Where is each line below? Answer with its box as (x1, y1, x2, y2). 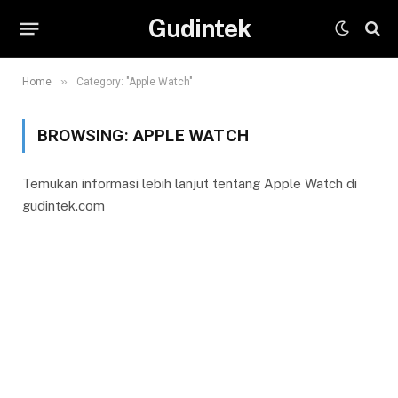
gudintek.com (22, 198, 105, 213)
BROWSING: (37, 125, 133, 146)
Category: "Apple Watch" (76, 76, 193, 88)
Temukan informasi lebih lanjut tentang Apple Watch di (22, 176, 357, 191)
